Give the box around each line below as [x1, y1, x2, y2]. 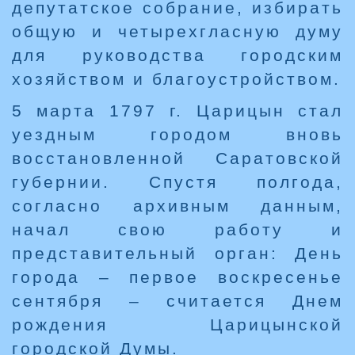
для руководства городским [12, 46, 343, 65]
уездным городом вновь [12, 125, 343, 144]
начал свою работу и [12, 220, 343, 239]
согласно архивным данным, [12, 197, 343, 216]
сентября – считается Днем [12, 292, 343, 311]
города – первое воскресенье [12, 268, 343, 287]
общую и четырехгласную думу [12, 22, 343, 41]
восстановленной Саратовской [12, 149, 343, 168]
